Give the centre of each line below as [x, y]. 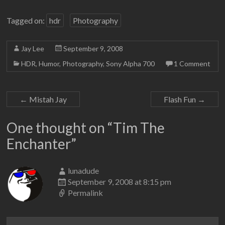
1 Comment [192, 64]
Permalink [86, 193]
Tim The [139, 128]
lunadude [84, 171]
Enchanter [39, 144]
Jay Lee [33, 48]
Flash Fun [180, 99]
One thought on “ [60, 128]
